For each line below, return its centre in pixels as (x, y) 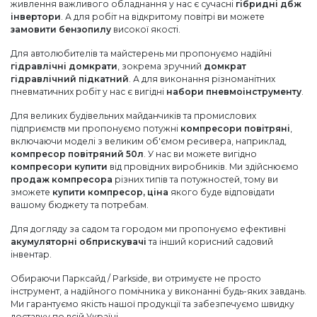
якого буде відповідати (221, 192)
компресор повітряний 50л (77, 154)
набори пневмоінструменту (234, 91)
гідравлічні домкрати (64, 66)
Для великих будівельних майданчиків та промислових (133, 115)
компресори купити (59, 166)
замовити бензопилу (61, 29)
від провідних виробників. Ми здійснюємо (203, 166)
